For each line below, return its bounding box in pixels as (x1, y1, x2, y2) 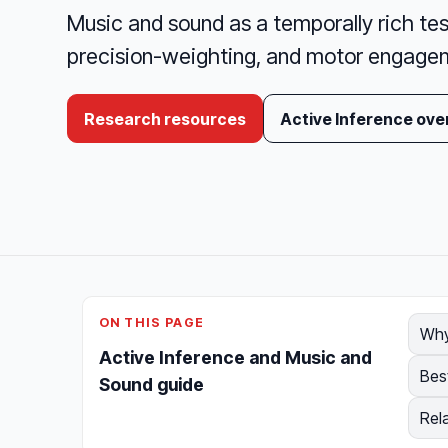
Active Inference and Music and (99, 347, 372, 369)
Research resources (84, 108, 247, 129)
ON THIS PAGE (99, 315, 205, 331)
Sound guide (99, 374, 204, 396)
